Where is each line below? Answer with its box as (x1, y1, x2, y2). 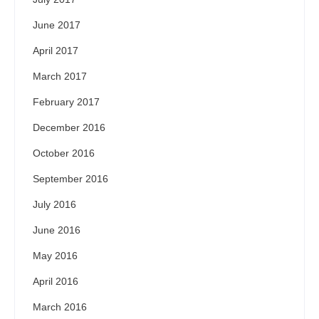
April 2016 (33, 276, 78, 288)
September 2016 (33, 173, 108, 185)
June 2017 (33, 19, 80, 31)
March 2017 (33, 70, 87, 83)
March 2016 (33, 301, 87, 313)
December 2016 (33, 122, 105, 134)
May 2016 (33, 250, 78, 262)
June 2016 (33, 224, 80, 236)
